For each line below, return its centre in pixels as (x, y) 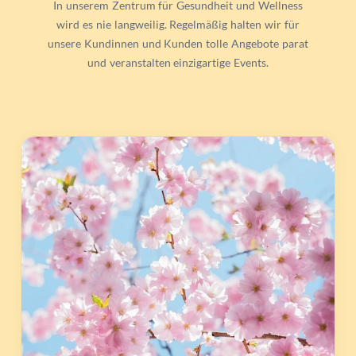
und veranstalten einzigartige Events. (178, 62)
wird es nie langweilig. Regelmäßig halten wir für (178, 24)
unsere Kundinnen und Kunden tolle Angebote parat (178, 43)
